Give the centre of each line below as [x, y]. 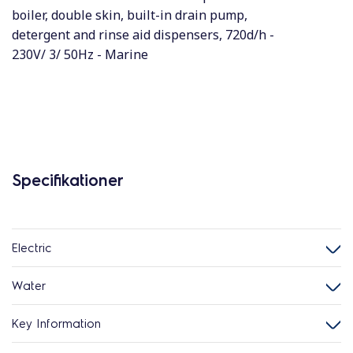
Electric [32, 247]
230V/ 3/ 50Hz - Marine [80, 54]
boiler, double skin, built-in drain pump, [130, 15]
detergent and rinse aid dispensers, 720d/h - [143, 35]
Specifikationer [68, 180]
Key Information [56, 323]
